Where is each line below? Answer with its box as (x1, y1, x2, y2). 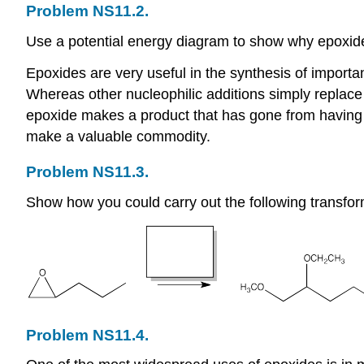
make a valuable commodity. (26, 128, 210, 145)
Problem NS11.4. (26, 326, 149, 344)
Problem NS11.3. (26, 162, 149, 180)
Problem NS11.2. (26, 2, 149, 19)
